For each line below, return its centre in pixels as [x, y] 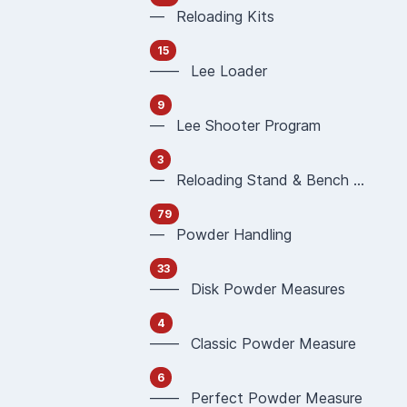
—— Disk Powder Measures [248, 289]
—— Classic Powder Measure [253, 343]
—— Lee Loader [208, 71]
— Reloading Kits [212, 16]
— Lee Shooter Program [235, 125]
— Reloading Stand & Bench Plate [359, 180]
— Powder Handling [221, 234]
